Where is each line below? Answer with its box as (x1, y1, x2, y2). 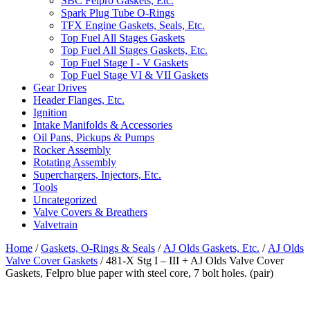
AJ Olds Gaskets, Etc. (163, 242, 259, 255)
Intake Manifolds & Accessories (33, 119, 172, 131)
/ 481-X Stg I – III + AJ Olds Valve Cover (98, 255, 284, 267)
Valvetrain (33, 219, 77, 231)
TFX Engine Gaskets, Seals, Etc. (61, 19, 205, 32)
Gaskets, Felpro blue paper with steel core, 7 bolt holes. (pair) (6, 267, 273, 280)
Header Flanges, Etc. (33, 94, 125, 107)
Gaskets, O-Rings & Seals (41, 242, 155, 255)
